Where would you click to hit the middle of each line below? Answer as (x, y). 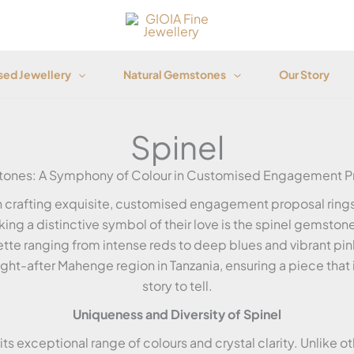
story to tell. (177, 286)
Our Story (304, 74)
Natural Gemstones (175, 74)
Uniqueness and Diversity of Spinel (177, 314)
